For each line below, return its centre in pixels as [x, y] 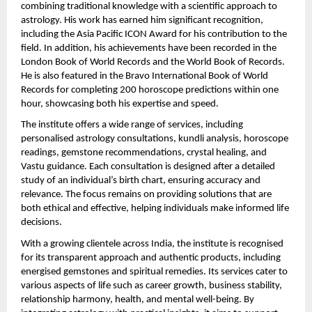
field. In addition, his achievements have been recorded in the [149, 48]
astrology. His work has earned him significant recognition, [142, 20]
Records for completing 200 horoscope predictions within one [150, 90]
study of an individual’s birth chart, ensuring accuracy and [141, 181]
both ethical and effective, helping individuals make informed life [155, 209]
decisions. [41, 223]
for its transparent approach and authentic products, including [151, 258]
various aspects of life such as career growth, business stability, [151, 286]
